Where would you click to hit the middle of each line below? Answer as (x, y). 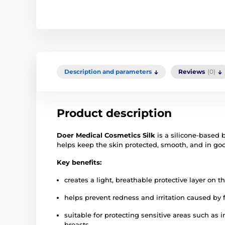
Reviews (192, 72)
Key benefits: (79, 162)
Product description (114, 114)
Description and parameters (108, 72)
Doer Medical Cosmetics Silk (106, 135)
